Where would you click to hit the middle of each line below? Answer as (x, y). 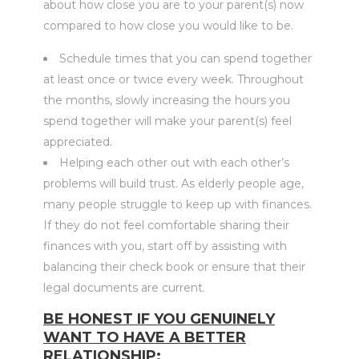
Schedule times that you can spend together (186, 58)
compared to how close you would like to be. (168, 26)
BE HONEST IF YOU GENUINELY (159, 319)
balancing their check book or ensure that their (174, 267)
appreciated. (78, 142)
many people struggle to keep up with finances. (177, 204)
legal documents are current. (124, 288)
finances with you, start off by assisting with (165, 246)
